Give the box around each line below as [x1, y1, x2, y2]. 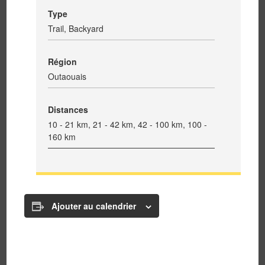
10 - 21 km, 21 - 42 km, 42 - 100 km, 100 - [48, 118, 208, 130]
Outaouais [48, 70, 87, 82]
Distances [48, 104, 89, 115]
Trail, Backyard [48, 22, 104, 34]
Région [48, 56, 77, 67]
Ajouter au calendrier [51, 200, 137, 212]
